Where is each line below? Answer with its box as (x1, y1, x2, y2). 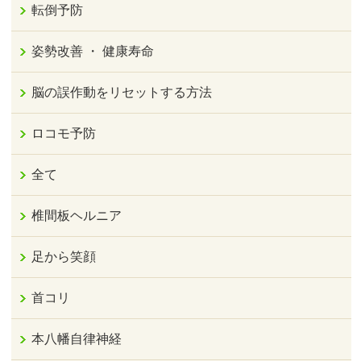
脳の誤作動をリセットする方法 (31, 85, 213, 100)
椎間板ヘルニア (31, 209, 122, 223)
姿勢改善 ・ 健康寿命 (31, 44, 155, 59)
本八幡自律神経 (31, 332, 122, 346)
